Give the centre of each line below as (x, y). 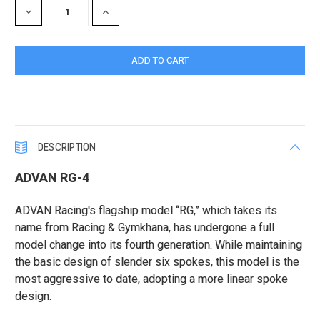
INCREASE (121, 12)
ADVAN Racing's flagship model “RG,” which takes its (146, 211)
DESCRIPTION (67, 147)
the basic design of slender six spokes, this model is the (157, 262)
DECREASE (46, 12)
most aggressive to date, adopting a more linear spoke (152, 279)
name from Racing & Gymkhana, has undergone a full (145, 228)
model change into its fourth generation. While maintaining (159, 245)
